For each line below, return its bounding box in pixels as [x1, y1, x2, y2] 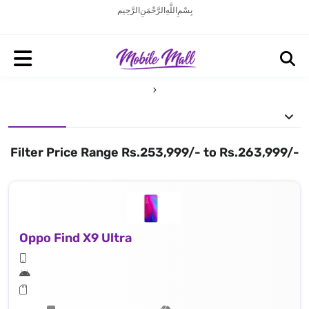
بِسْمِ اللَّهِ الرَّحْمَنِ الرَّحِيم [117, 6, 192, 15]
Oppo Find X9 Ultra [19, 230, 132, 246]
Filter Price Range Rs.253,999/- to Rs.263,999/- [10, 145, 299, 160]
